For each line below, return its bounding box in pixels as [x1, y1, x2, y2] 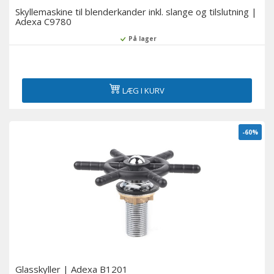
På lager [126, 34, 157, 43]
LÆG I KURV [122, 85, 165, 96]
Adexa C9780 [15, 15, 72, 28]
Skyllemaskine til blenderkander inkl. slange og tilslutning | [15, 6, 257, 18]
